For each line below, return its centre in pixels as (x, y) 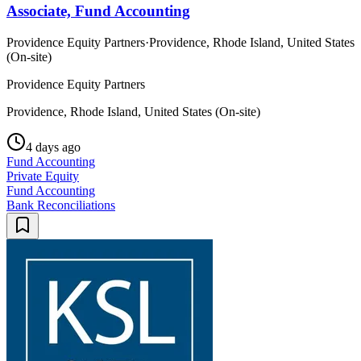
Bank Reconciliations (61, 205)
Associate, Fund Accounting (98, 10)
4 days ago (53, 147)
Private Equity (43, 176)
